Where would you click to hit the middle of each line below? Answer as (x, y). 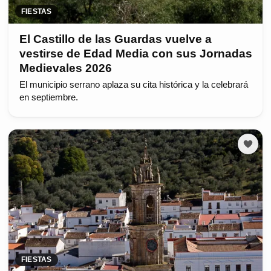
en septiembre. (48, 98)
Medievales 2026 (65, 68)
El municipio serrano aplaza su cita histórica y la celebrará (133, 85)
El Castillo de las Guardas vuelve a (115, 39)
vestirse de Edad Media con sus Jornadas (135, 54)
